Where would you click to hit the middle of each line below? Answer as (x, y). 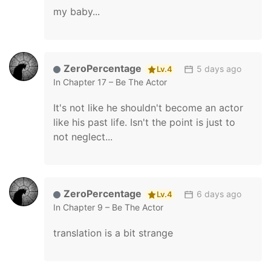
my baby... (77, 11)
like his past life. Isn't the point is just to (144, 122)
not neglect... (83, 137)
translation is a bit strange (113, 233)
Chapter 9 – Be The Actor (113, 207)
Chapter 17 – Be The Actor (115, 82)
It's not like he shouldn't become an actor (148, 108)
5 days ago (219, 69)
